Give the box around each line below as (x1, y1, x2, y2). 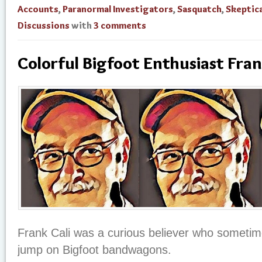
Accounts (18, 4, 58, 15)
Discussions (18, 20, 70, 31)
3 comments (94, 20, 146, 31)
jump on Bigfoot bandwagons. (18, 243, 171, 256)
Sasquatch (177, 4, 222, 15)
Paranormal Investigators (63, 4, 173, 15)
